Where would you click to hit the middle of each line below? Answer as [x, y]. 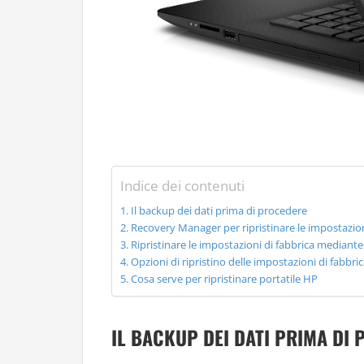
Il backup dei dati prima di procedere [219, 210]
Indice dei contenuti [182, 186]
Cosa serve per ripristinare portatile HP [224, 279]
